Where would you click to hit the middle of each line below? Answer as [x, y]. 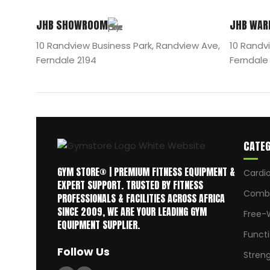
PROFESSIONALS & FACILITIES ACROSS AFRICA [141, 198]
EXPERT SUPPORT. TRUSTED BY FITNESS [130, 185]
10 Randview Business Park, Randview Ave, [128, 46]
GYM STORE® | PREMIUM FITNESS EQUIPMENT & [146, 171]
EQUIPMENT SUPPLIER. [99, 224]
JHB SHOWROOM [72, 25]
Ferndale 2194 [66, 60]
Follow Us [83, 251]
